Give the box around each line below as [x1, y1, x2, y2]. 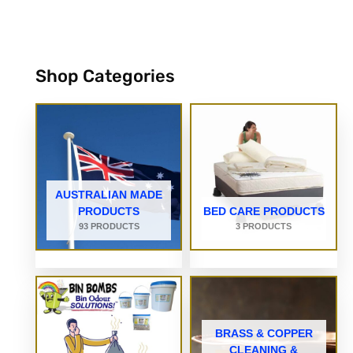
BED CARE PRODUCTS [203, 204, 325, 217]
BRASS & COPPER [214, 326, 313, 340]
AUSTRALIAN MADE [55, 188, 163, 201]
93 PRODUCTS [78, 221, 139, 231]
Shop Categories [35, 65, 175, 87]
